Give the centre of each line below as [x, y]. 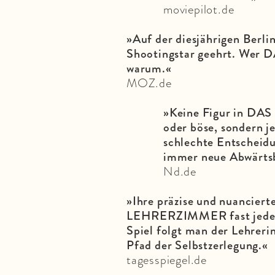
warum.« [149, 68]
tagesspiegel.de [167, 259]
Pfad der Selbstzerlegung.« [197, 245]
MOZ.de [149, 83]
